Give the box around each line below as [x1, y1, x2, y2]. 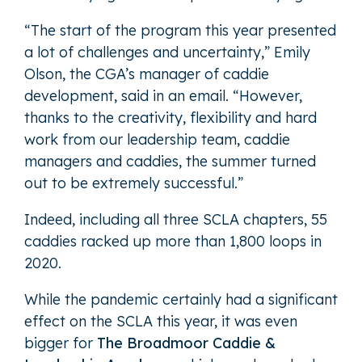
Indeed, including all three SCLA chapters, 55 [24, 209, 327, 229]
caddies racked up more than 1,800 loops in [24, 231, 322, 250]
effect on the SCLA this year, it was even [24, 311, 297, 330]
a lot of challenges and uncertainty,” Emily [24, 42, 310, 61]
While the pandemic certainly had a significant [24, 289, 338, 309]
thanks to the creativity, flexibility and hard [24, 107, 317, 127]
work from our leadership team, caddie [24, 129, 290, 149]
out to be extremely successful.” [24, 173, 243, 192]
